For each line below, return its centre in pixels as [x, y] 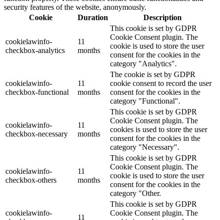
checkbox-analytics [35, 51]
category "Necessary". [145, 147]
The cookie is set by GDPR [153, 75]
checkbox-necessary [37, 134]
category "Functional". [145, 101]
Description [162, 18]
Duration [93, 18]
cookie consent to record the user [161, 83]
